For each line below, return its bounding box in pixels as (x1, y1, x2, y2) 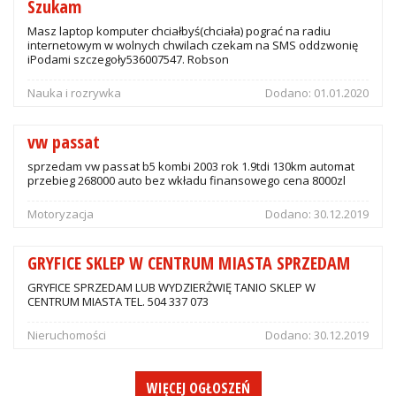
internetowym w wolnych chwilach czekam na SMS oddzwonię (27, 37, 358, 54)
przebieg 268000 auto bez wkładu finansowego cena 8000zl (27, 172, 346, 189)
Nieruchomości (27, 327, 106, 344)
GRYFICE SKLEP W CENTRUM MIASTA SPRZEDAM (27, 251, 350, 276)
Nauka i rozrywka (27, 85, 121, 102)
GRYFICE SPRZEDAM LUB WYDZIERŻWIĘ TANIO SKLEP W (27, 279, 316, 296)
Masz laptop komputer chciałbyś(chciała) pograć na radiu (27, 23, 331, 40)
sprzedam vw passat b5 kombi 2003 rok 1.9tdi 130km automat (27, 158, 354, 175)
